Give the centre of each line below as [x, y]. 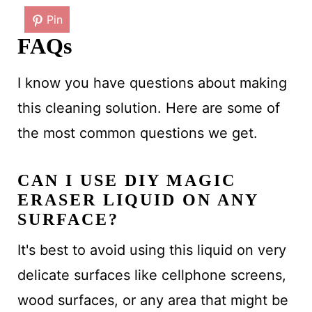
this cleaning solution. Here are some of [148, 108]
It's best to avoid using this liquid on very [151, 250]
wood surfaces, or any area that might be [153, 301]
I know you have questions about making [152, 83]
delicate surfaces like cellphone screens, [151, 275]
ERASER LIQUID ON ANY [138, 200]
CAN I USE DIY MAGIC [126, 181]
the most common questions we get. [137, 133]
